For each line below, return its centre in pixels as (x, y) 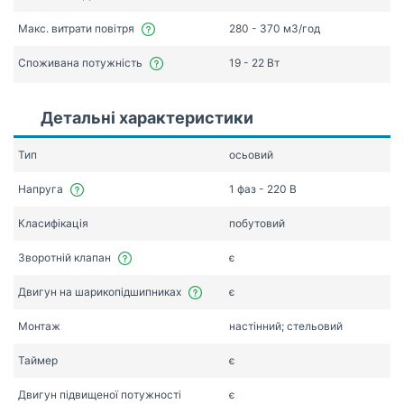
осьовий (251, 154)
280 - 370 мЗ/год (275, 28)
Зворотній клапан (64, 257)
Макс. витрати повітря (76, 28)
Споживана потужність (80, 62)
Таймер (38, 360)
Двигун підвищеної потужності (100, 394)
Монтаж (39, 326)
